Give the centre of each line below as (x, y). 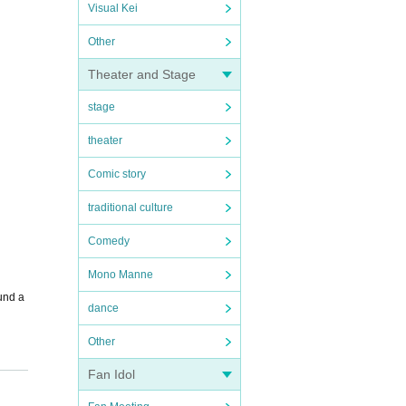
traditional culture (130, 208)
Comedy (109, 241)
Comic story (117, 174)
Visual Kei (113, 8)
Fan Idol (111, 374)
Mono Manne (121, 275)
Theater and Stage (142, 74)
